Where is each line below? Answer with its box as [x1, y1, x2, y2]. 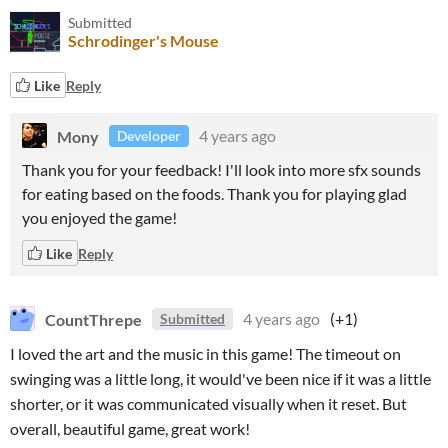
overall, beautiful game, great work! [10, 419, 250, 438]
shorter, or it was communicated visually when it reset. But [10, 394, 407, 413]
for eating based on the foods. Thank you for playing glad [22, 184, 407, 203]
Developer [117, 127, 181, 144]
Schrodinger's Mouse [68, 31, 219, 50]
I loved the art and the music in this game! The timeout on [10, 344, 401, 363]
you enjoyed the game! [22, 208, 177, 227]
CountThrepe [45, 309, 142, 328]
